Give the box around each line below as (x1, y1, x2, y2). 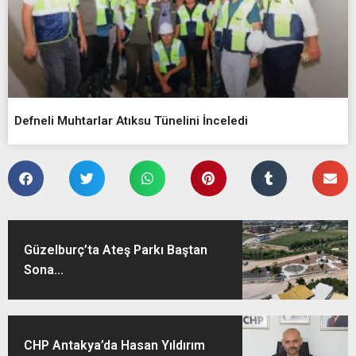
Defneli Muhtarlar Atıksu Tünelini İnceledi (14, 114, 248, 129)
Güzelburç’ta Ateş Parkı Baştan (24, 242, 207, 258)
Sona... (24, 262, 64, 278)
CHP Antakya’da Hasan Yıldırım (24, 337, 205, 353)
